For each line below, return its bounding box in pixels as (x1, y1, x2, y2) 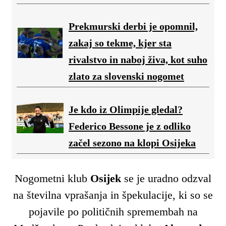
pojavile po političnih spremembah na (28, 205, 198, 218)
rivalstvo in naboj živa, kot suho (69, 54, 207, 66)
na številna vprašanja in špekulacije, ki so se (13, 189, 213, 202)
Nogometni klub (15, 172, 90, 185)
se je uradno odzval (121, 172, 211, 185)
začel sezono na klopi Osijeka (69, 137, 196, 149)
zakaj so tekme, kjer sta (69, 37, 172, 49)
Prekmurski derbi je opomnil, (69, 21, 198, 32)
